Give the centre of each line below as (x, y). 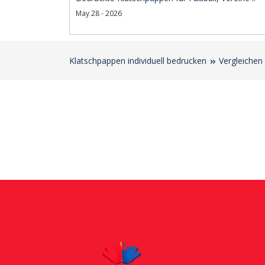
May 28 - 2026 (99, 13)
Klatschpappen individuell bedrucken (138, 61)
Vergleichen (241, 61)
